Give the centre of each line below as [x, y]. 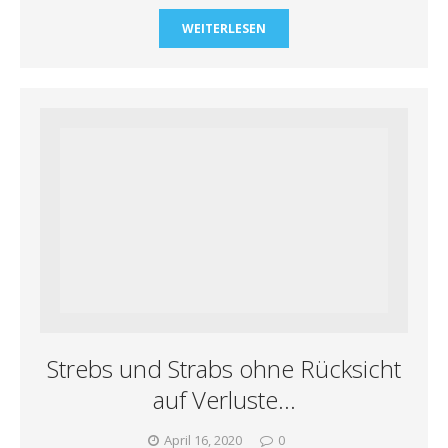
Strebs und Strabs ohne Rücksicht [224, 368]
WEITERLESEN [224, 28]
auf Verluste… [224, 399]
